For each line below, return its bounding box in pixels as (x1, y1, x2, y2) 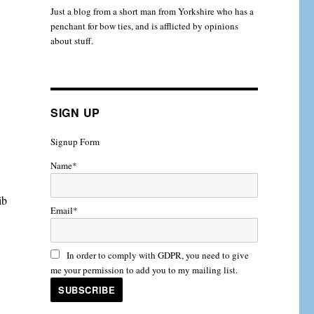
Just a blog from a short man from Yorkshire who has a (50, 5, 254, 18)
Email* (50, 203, 78, 217)
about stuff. (50, 34, 93, 47)
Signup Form (50, 135, 100, 148)
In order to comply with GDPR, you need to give (63, 248, 249, 261)
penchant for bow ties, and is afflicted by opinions (50, 20, 238, 32)
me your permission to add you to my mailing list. (50, 263, 238, 276)
